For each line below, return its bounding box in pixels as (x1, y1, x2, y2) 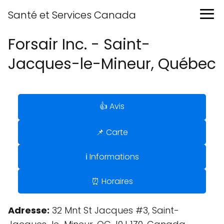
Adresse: (8, 204, 49, 216)
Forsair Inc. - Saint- (8, 34, 150, 55)
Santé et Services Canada (8, 8, 136, 22)
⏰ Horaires (91, 175, 133, 187)
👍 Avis (99, 100, 124, 112)
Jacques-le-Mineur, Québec (8, 53, 216, 74)
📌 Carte (96, 126, 128, 138)
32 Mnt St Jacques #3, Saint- (49, 204, 179, 216)
